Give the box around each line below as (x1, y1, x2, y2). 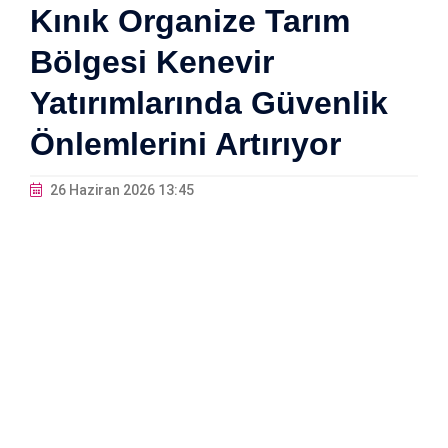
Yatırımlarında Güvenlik (30, 85, 388, 122)
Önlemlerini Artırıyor (30, 126, 341, 163)
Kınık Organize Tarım (30, 3, 350, 40)
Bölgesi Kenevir (30, 44, 274, 81)
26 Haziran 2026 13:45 (47, 182, 194, 199)
